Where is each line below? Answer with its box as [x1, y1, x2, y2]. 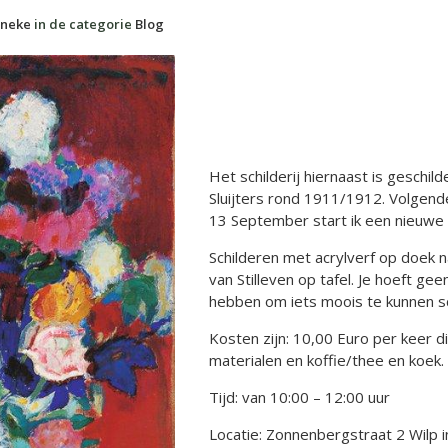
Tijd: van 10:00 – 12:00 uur [209, 387, 391, 408]
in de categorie [30, 15, 135, 33]
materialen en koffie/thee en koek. [209, 350, 445, 371]
